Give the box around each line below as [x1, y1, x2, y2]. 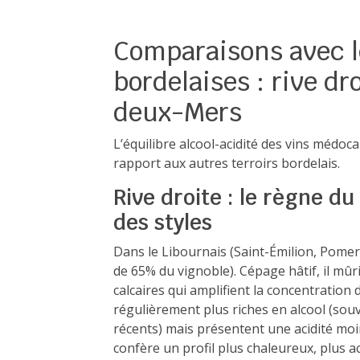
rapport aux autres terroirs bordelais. [113, 154, 340, 172]
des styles [113, 209, 212, 236]
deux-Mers [113, 96, 242, 129]
